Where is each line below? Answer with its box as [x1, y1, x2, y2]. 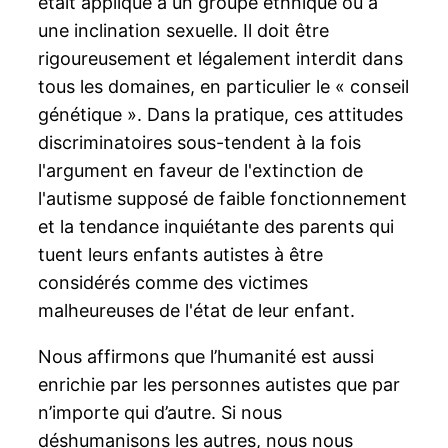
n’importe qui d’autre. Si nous [38, 401, 283, 423]
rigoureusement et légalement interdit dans [38, 47, 404, 69]
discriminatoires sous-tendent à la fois [38, 131, 362, 153]
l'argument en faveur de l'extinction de [38, 159, 364, 181]
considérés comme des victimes [38, 271, 309, 293]
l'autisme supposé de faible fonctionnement [38, 187, 408, 209]
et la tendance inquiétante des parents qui [38, 215, 395, 237]
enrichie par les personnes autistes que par [38, 373, 401, 395]
